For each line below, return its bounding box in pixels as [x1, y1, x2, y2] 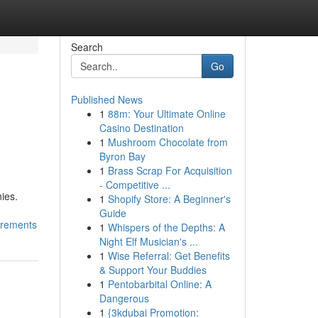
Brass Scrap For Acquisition [107, 163, 232, 177]
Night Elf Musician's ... [99, 234, 198, 248]
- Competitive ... [99, 177, 170, 192]
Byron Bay [99, 149, 146, 163]
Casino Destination [99, 121, 184, 135]
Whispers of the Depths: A [107, 220, 225, 234]
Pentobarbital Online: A [107, 277, 212, 291]
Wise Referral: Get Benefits [107, 248, 230, 263]
